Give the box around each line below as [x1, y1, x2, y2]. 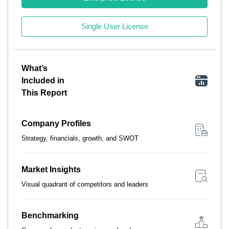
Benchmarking [21, 211, 79, 220]
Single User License [81, 21, 148, 31]
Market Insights [21, 165, 81, 174]
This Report [21, 88, 67, 97]
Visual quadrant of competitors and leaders [21, 180, 148, 188]
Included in [21, 76, 64, 85]
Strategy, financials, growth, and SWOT [21, 134, 139, 142]
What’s [21, 63, 48, 73]
